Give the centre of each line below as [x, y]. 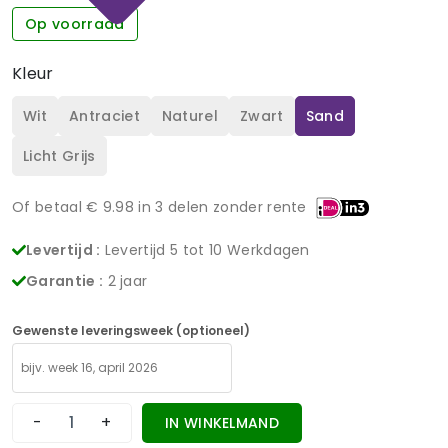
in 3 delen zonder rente [220, 206]
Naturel [190, 115]
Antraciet [104, 115]
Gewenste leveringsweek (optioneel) [131, 330]
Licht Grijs [59, 155]
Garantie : [65, 280]
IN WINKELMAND [222, 422]
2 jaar [127, 280]
